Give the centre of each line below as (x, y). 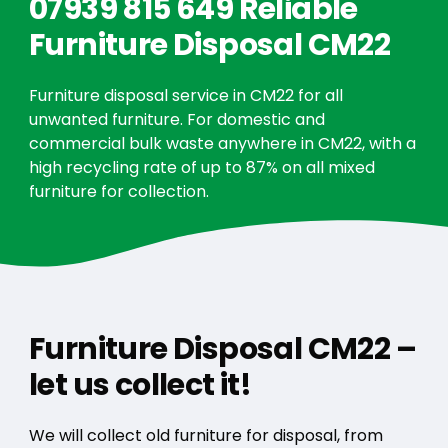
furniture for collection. (118, 192)
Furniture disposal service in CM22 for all (185, 96)
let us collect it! (140, 385)
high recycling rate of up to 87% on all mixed (201, 168)
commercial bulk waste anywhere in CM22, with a (222, 144)
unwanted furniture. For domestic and (176, 120)
